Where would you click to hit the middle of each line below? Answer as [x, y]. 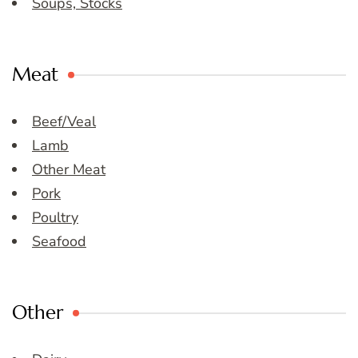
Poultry [55, 218]
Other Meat [69, 170]
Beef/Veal [64, 122]
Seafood [59, 242]
